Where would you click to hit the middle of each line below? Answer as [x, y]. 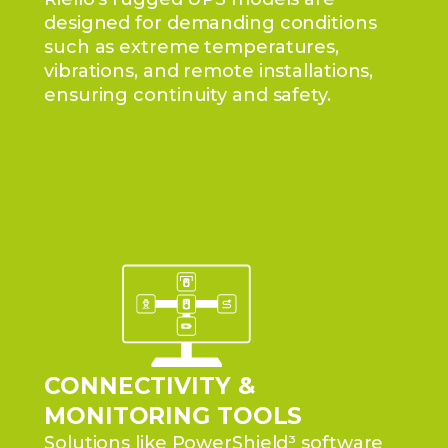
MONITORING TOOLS [173, 416]
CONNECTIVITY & [149, 386]
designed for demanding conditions [210, 23]
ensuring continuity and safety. [187, 95]
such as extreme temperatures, [192, 47]
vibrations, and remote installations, [209, 71]
